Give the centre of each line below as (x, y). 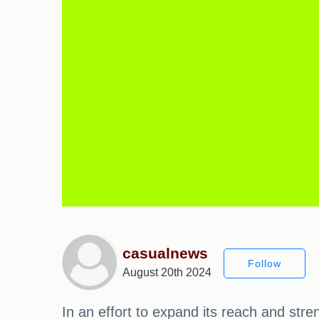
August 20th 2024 (167, 273)
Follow (265, 263)
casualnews (165, 253)
